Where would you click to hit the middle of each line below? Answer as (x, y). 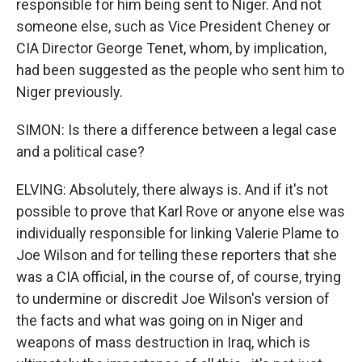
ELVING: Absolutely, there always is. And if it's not (172, 189)
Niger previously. (69, 92)
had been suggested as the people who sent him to (180, 70)
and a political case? (80, 152)
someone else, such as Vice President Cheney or (173, 26)
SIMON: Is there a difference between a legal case (177, 130)
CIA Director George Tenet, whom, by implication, (171, 48)
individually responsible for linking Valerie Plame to (177, 233)
